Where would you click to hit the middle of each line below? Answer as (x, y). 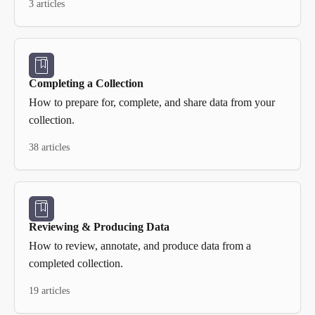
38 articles (49, 147)
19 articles (49, 291)
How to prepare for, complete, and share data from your (152, 102)
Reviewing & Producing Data (99, 227)
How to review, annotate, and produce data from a (140, 246)
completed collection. (76, 263)
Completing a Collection (86, 83)
